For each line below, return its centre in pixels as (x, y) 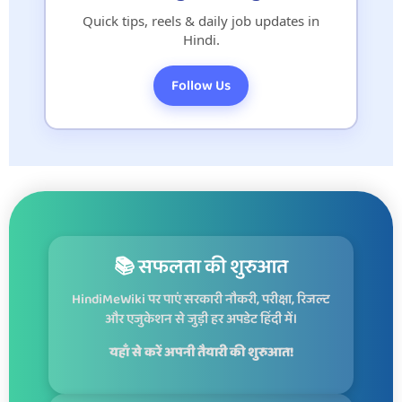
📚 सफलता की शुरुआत (201, 267)
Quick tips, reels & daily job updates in (201, 20)
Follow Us (201, 85)
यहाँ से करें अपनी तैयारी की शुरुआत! (201, 353)
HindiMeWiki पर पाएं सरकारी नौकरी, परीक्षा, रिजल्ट (201, 300)
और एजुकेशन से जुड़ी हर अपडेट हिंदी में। (201, 319)
